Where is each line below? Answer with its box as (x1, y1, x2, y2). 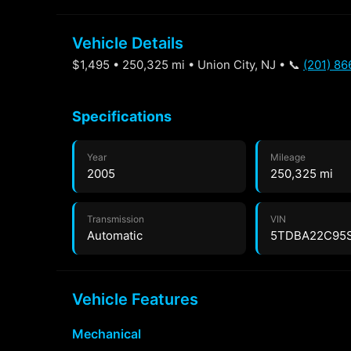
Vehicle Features (72, 290, 198, 309)
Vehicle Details (72, 34, 183, 52)
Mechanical (72, 326, 141, 342)
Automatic (87, 228, 143, 243)
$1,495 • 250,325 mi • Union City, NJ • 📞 (72, 57, 303, 72)
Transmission (87, 213, 144, 225)
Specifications (72, 108, 172, 125)
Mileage (270, 151, 306, 163)
